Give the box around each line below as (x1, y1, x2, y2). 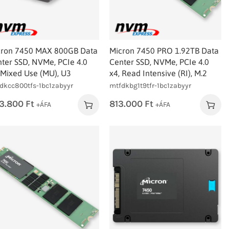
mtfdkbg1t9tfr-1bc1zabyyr (109, 81, 192, 90)
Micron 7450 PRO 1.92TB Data (109, 45, 219, 55)
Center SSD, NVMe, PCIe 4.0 (109, 57, 210, 66)
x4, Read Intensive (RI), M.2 (109, 68, 208, 78)
